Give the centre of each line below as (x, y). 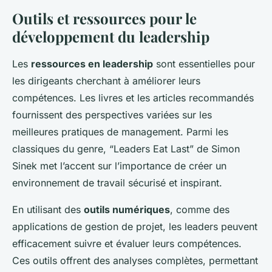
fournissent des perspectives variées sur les (112, 115)
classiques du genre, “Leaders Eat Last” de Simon (126, 149)
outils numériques (127, 210)
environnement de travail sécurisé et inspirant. (117, 183)
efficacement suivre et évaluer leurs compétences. (127, 244)
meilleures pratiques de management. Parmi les (120, 132)
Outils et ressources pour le (104, 19)
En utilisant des (48, 210)
